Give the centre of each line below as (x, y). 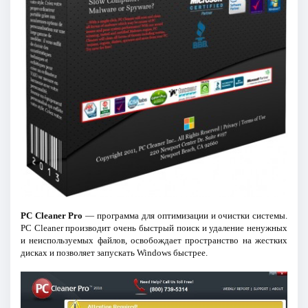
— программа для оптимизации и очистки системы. (185, 215)
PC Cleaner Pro (52, 215)
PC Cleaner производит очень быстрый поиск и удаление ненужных (154, 228)
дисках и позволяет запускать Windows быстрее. (114, 252)
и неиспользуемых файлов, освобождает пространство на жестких (154, 240)
